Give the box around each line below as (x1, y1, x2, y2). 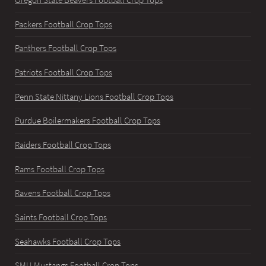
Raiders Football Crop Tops (15, 139, 111, 150)
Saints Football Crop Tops (15, 211, 107, 223)
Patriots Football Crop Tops (15, 67, 112, 78)
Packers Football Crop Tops (15, 18, 112, 30)
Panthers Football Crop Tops (15, 43, 116, 54)
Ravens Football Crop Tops (15, 188, 110, 199)
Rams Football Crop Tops (15, 163, 104, 175)
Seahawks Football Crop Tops (15, 236, 121, 247)
